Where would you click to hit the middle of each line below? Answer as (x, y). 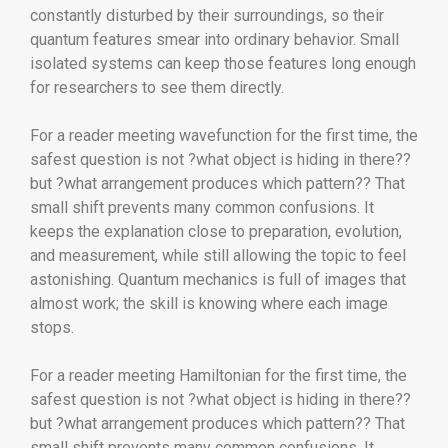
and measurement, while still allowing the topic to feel (218, 255)
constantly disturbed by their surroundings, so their (207, 15)
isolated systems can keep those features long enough (223, 63)
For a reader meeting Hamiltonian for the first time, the (218, 375)
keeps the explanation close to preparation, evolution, (216, 231)
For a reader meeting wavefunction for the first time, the (224, 135)
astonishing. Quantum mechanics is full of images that (218, 279)
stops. (52, 327)
